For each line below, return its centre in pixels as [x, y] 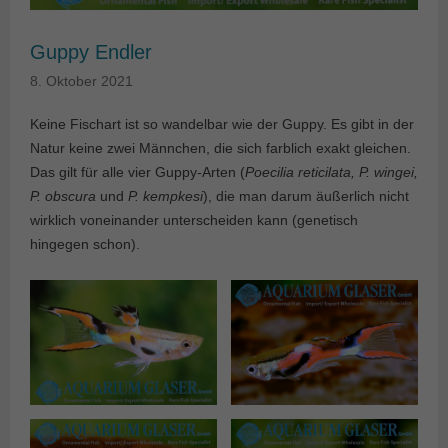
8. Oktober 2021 [81, 81]
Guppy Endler [91, 52]
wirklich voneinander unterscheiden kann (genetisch [194, 220]
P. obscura [63, 196]
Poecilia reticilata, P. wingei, [331, 172]
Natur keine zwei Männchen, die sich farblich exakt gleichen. [220, 148]
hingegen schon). [85, 244]
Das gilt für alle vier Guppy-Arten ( [137, 172]
